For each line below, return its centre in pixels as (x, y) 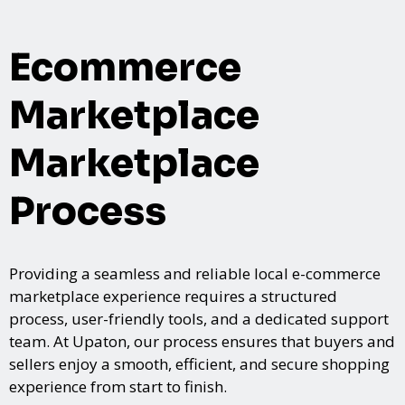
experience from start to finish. (118, 386)
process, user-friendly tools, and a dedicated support (199, 318)
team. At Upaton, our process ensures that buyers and (202, 341)
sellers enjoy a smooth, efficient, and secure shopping (199, 363)
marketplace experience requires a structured (173, 296)
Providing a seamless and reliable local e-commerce (195, 273)
